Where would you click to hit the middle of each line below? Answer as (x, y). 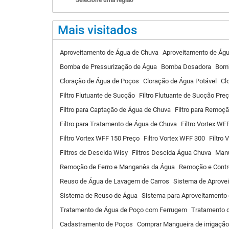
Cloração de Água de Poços (99, 81)
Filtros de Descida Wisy (94, 153)
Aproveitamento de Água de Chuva (109, 52)
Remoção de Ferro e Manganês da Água (117, 167)
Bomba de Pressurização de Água (108, 67)
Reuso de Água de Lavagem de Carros (114, 181)
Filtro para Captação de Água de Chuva (115, 110)
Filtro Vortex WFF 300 (174, 138)
